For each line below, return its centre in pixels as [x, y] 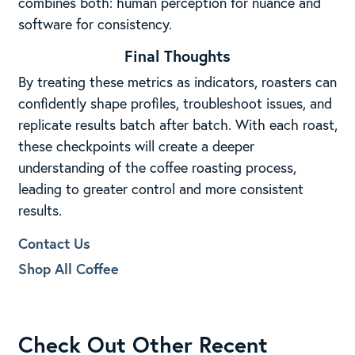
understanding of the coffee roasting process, [157, 167]
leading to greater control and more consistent [160, 188]
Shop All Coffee [68, 268]
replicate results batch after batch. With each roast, [177, 124]
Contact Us [54, 243]
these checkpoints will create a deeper [136, 145]
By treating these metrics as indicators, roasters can [177, 81]
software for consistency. [95, 23]
